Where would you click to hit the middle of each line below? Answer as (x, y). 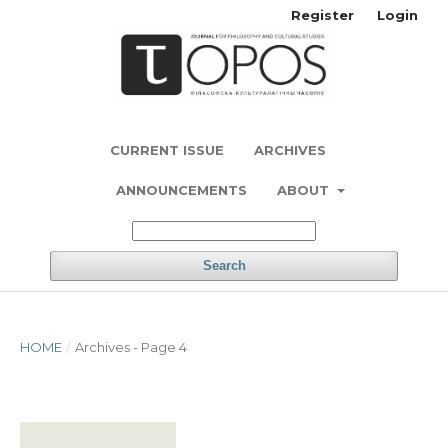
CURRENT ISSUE (166, 149)
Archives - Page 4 (130, 346)
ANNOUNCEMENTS (182, 189)
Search (224, 265)
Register (322, 15)
